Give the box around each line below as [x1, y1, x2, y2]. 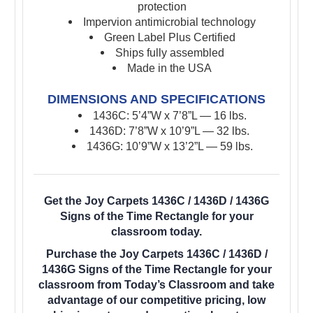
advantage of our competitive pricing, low [48, 293, 265, 306]
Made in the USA [127, 61, 212, 74]
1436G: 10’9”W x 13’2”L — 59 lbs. [86, 140, 253, 152]
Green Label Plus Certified [103, 31, 235, 43]
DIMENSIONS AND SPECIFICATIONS [48, 92, 265, 106]
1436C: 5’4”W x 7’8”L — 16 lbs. [92, 109, 247, 122]
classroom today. [111, 225, 202, 238]
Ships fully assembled [115, 46, 224, 59]
